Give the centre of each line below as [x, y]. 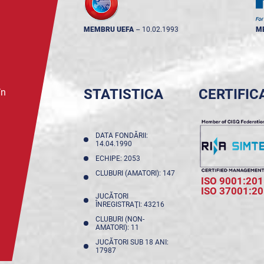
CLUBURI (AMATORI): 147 [135, 173]
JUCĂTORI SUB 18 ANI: [132, 242]
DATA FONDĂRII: [121, 136]
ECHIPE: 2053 [119, 159]
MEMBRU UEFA [108, 29]
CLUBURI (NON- [120, 219]
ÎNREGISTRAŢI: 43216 [131, 204]
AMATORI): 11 [119, 227]
